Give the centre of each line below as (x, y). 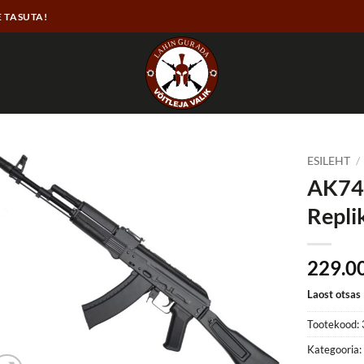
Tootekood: (335, 324)
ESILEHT (329, 161)
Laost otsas (334, 294)
